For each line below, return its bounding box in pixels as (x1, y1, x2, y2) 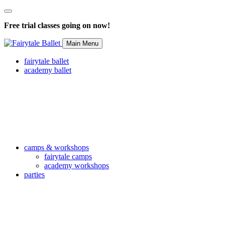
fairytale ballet (24, 57, 69, 65)
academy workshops (44, 161, 109, 170)
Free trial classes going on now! (4, 21, 110, 30)
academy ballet (24, 66, 71, 74)
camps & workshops (24, 143, 89, 152)
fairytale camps (44, 152, 92, 161)
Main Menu (66, 40, 98, 47)
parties (24, 170, 45, 179)
